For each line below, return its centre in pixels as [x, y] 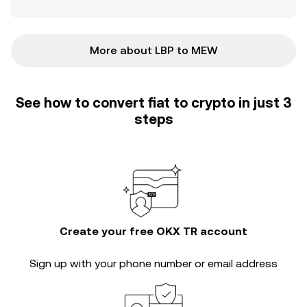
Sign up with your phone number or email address [153, 263]
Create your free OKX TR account [153, 231]
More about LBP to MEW [153, 50]
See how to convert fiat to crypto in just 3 [153, 103]
